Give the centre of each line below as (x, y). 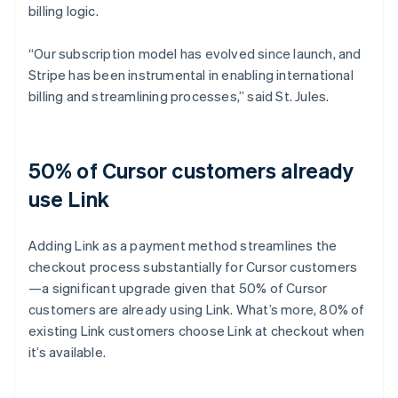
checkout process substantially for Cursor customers (193, 266)
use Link (69, 198)
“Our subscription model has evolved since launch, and (195, 53)
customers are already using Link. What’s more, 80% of (197, 309)
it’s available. (67, 351)
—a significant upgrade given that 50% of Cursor (178, 287)
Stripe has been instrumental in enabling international (191, 74)
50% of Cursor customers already (191, 170)
